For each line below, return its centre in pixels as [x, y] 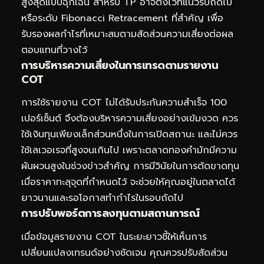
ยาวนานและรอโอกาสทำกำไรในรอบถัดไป [102, 198]
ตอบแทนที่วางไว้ [54, 50]
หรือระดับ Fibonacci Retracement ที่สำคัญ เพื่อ [122, 18]
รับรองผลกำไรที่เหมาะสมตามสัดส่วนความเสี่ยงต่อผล [127, 34]
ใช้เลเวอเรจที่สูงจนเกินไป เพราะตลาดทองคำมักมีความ [129, 151]
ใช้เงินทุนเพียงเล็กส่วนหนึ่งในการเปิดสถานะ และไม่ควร [129, 135]
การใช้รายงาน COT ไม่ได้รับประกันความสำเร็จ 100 [124, 103]
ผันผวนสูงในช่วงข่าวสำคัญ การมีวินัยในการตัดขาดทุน [130, 166]
